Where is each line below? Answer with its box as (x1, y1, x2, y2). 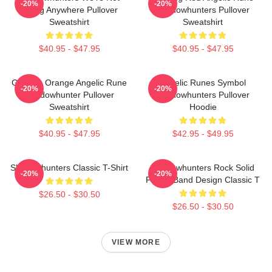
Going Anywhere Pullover (21, 4, 118, 15)
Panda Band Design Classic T (146, 174, 260, 185)
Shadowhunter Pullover (24, 89, 114, 100)
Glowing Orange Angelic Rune (12, 77, 127, 87)
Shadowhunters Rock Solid (151, 162, 254, 172)
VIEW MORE (112, 237, 160, 246)
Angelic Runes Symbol (160, 77, 246, 87)
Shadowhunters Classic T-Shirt (10, 162, 128, 172)
